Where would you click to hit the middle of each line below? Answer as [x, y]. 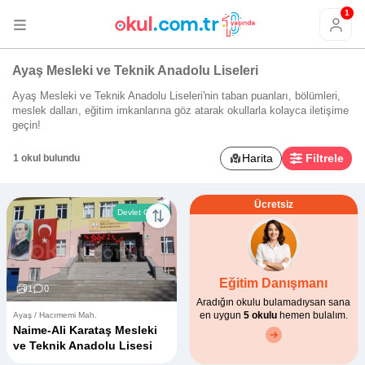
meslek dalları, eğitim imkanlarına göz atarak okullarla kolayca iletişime [180, 110]
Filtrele [325, 158]
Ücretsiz [273, 204]
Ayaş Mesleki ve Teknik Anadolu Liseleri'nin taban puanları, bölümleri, [176, 95]
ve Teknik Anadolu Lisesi [83, 345]
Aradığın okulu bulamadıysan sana [274, 302]
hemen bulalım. [312, 315]
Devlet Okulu [141, 212]
